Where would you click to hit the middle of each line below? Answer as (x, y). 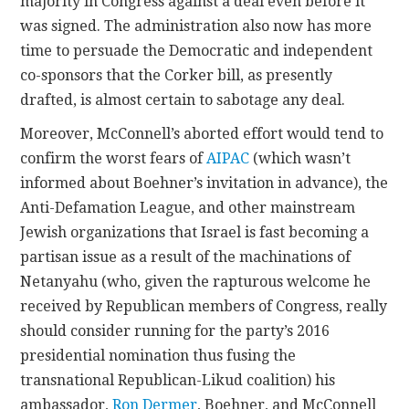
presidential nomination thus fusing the (158, 356)
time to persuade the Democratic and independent (197, 51)
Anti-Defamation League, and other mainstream (188, 208)
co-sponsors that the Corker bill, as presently (177, 76)
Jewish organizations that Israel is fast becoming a (195, 233)
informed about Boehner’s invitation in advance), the (204, 184)
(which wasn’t (300, 159)
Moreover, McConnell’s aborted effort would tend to (202, 134)
